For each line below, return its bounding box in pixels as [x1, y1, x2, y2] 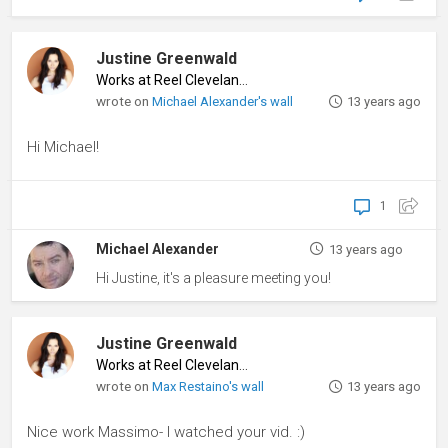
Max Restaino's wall [152, 378, 265, 394]
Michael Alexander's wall [152, 94, 294, 110]
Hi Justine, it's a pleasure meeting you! [96, 270, 332, 287]
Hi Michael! [27, 138, 99, 157]
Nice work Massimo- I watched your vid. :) [27, 422, 305, 441]
